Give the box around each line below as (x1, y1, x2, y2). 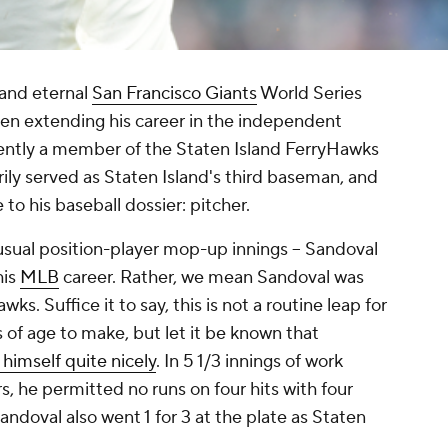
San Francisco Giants (92, 82, 257, 106)
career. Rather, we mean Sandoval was (59, 266, 364, 290)
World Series (257, 82, 362, 106)
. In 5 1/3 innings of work (156, 350, 343, 374)
